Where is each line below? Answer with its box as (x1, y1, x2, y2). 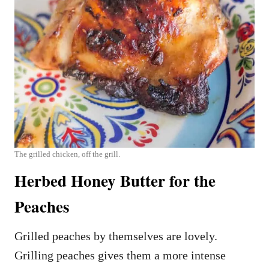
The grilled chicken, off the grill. (14, 150, 120, 159)
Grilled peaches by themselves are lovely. (14, 229, 217, 243)
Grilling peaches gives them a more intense (14, 249, 226, 262)
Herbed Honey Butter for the (14, 169, 216, 193)
